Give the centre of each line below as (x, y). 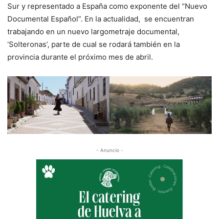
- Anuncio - (109, 150)
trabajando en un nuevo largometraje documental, (93, 32)
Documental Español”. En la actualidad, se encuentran (101, 19)
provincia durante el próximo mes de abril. (80, 57)
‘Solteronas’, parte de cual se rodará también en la (94, 44)
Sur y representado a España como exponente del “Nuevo (107, 6)
